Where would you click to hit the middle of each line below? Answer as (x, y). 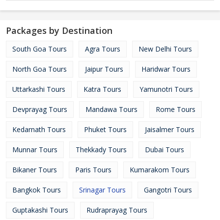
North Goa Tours (40, 69)
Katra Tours (102, 89)
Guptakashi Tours (40, 210)
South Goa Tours (40, 49)
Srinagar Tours (102, 190)
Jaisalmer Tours (170, 129)
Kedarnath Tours (39, 129)
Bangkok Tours (37, 190)
